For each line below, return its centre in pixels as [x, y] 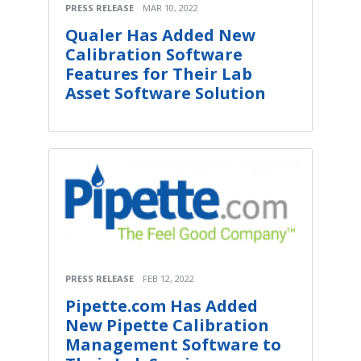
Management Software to [173, 344]
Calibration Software [154, 55]
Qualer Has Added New [160, 35]
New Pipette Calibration [167, 325]
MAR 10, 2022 [170, 8]
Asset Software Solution [166, 93]
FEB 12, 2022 [168, 278]
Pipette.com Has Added [162, 305]
